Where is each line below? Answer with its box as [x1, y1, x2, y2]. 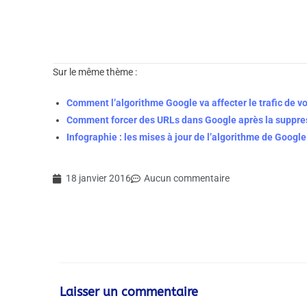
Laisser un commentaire [60, 284, 199, 299]
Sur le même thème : [53, 66, 138, 77]
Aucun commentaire [144, 173, 230, 184]
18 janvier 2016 [66, 173, 132, 184]
